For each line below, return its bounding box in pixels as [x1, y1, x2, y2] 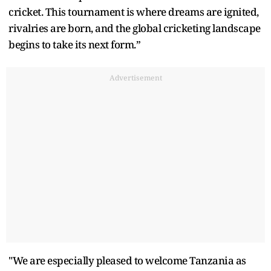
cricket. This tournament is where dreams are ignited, [8, 4, 259, 19]
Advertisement [109, 72, 162, 83]
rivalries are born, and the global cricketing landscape [8, 21, 261, 35]
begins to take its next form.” [8, 37, 140, 51]
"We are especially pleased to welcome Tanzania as [8, 253, 246, 267]
